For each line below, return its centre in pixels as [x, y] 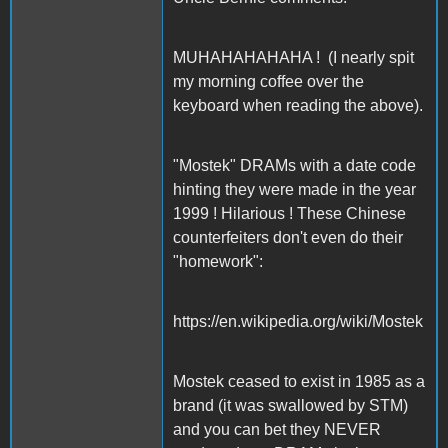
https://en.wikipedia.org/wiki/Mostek [298, 322]
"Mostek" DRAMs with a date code [294, 166]
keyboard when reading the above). [298, 106]
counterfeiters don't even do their [288, 238]
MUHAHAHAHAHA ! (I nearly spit [293, 58]
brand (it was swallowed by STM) [290, 406]
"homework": [218, 262]
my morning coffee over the [268, 82]
